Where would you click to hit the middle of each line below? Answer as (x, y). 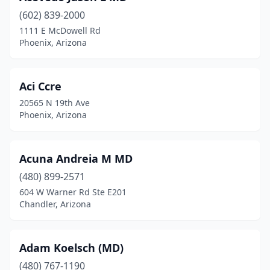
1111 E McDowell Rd (60, 30)
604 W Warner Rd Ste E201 (73, 192)
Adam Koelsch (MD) (71, 248)
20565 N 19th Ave (55, 103)
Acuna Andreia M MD (76, 159)
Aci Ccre (40, 86)
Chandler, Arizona (55, 204)
